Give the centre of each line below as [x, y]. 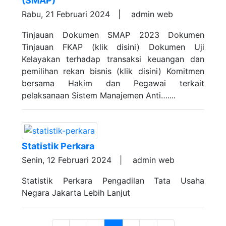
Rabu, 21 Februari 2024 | [75, 14]
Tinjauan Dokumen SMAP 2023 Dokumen [113, 35]
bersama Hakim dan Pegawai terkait [113, 83]
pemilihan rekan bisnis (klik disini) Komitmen [113, 71]
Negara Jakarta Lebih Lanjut [76, 193]
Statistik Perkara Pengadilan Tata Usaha [113, 181]
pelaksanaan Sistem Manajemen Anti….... [99, 95]
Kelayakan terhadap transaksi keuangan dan [113, 59]
